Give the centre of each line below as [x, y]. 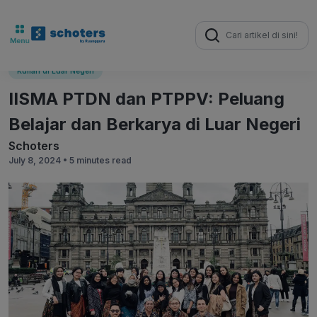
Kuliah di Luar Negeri [56, 71]
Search [209, 24]
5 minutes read [100, 160]
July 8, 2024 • [39, 160]
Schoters [34, 146]
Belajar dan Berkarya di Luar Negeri [155, 124]
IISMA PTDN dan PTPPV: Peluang [146, 99]
